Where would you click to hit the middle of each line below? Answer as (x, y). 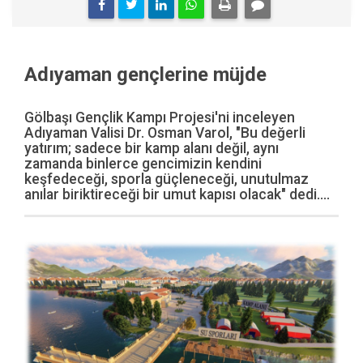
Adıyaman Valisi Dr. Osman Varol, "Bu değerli (165, 132)
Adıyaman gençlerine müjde (145, 74)
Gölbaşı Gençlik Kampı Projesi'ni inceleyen (160, 117)
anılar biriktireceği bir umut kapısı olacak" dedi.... (177, 194)
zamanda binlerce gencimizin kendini (143, 163)
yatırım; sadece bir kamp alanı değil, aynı (152, 148)
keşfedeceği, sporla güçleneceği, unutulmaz (167, 179)
